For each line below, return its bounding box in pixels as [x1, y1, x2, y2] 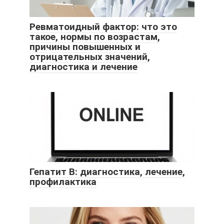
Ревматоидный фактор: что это [29, 21, 177, 33]
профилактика [29, 176, 96, 188]
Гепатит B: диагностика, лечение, [29, 166, 185, 178]
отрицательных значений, [29, 51, 150, 63]
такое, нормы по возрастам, [29, 31, 160, 43]
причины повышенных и [29, 41, 140, 53]
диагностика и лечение [29, 61, 137, 73]
